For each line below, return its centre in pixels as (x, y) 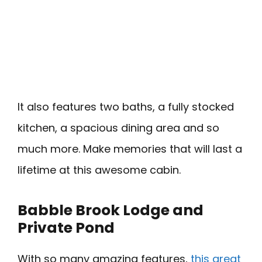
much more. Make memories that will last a (130, 149)
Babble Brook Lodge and (111, 210)
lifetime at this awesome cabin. (99, 170)
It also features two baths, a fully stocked (126, 106)
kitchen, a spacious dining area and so (118, 127)
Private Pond (66, 227)
